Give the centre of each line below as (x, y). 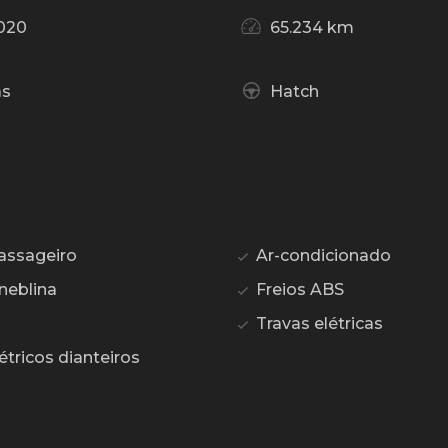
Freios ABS (298, 290)
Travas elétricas (317, 324)
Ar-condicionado (321, 256)
